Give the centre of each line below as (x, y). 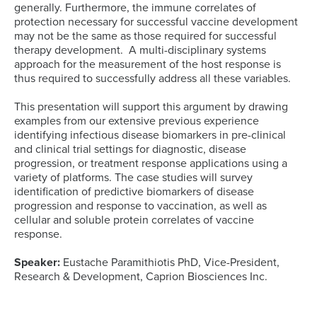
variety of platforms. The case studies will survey (133, 177)
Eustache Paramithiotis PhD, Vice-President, (171, 262)
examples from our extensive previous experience (137, 121)
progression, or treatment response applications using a (151, 163)
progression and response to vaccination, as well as (140, 206)
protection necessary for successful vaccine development (156, 22)
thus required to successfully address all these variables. (152, 78)
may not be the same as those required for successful (145, 36)
